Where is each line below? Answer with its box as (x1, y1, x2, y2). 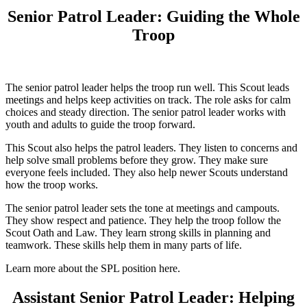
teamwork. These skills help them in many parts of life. (5, 239, 242, 251)
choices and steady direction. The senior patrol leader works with (5, 106, 286, 119)
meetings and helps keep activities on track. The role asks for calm (5, 94, 291, 106)
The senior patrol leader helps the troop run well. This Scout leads (5, 82, 289, 94)
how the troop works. (5, 179, 98, 191)
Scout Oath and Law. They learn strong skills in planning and (5, 227, 271, 239)
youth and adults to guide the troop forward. (5, 119, 195, 131)
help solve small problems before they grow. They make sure (5, 154, 268, 167)
